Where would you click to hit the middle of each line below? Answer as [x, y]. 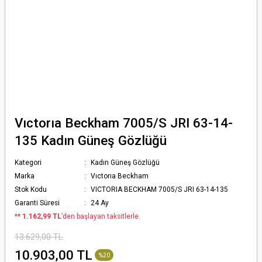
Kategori [28, 163]
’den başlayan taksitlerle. [101, 216]
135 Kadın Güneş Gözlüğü [91, 140]
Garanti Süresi [37, 203]
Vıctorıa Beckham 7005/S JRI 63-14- [124, 123]
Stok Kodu [31, 189]
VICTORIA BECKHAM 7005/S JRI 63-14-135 [160, 189]
